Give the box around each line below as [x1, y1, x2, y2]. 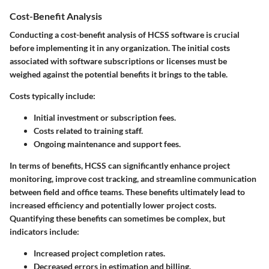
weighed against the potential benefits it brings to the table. [10, 68, 228, 79]
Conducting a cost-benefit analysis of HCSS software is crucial [10, 29, 240, 40]
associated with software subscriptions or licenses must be [10, 55, 227, 66]
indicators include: [10, 226, 79, 237]
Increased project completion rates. [34, 247, 165, 258]
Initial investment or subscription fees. [34, 112, 176, 122]
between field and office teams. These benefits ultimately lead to [10, 186, 245, 197]
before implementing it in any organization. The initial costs [10, 42, 230, 53]
